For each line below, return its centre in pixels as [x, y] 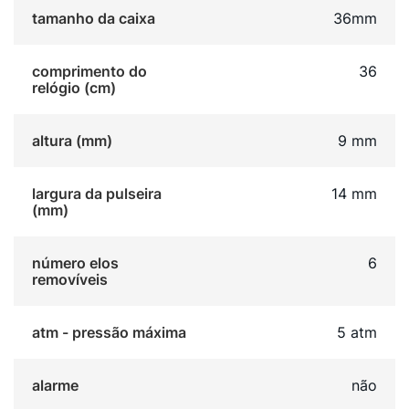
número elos [75, 263]
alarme [55, 386]
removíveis [70, 280]
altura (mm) [72, 141]
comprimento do [89, 72]
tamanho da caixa [94, 19]
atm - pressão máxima [109, 333]
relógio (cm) [74, 88]
